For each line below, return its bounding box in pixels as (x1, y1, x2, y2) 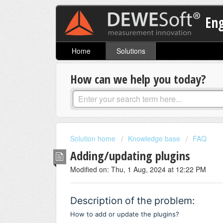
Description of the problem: (70, 195, 195, 207)
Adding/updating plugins (70, 147, 190, 164)
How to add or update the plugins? (70, 210, 179, 219)
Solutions (116, 46, 145, 56)
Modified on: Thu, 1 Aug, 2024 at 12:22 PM (70, 164, 206, 174)
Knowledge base (128, 133, 180, 144)
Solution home (70, 133, 117, 144)
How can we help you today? (70, 71, 206, 88)
